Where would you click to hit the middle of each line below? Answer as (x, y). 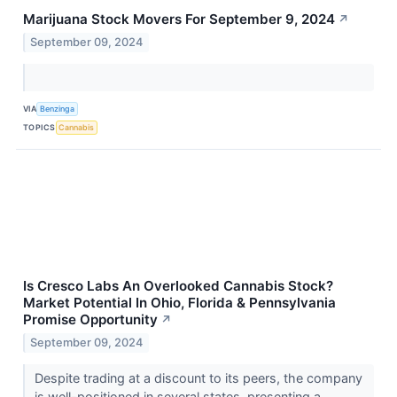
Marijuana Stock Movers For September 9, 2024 (179, 19)
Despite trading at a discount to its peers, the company (198, 378)
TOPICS (39, 128)
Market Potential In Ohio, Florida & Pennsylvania (179, 302)
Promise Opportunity (90, 319)
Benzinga (58, 109)
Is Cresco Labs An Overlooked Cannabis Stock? (178, 285)
